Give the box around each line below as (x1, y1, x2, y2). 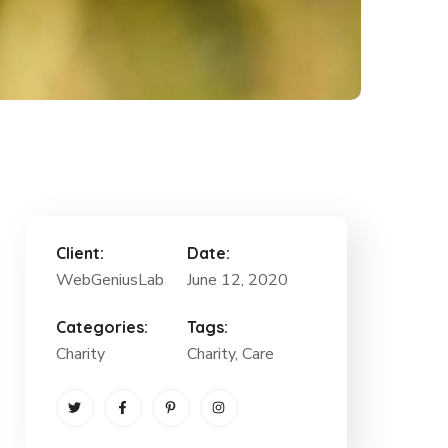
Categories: (55, 316, 148, 337)
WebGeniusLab (55, 268, 164, 291)
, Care (234, 342, 274, 365)
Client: (55, 242, 104, 263)
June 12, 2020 (186, 268, 288, 291)
